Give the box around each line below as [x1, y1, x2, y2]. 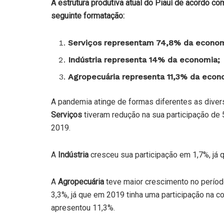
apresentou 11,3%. [51, 202, 115, 212]
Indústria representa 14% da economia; [68, 54, 220, 64]
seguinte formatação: [51, 10, 124, 20]
